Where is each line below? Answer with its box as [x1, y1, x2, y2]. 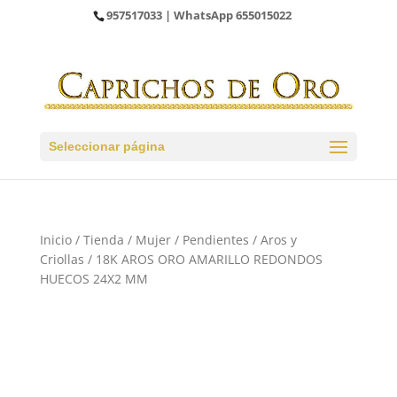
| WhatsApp [162, 6, 237, 23]
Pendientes [182, 231, 249, 249]
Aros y [260, 231, 297, 249]
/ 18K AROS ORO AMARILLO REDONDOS [83, 251, 323, 269]
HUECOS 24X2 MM [39, 270, 148, 288]
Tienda [82, 231, 124, 249]
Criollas [39, 251, 84, 269]
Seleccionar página [48, 139, 165, 154]
